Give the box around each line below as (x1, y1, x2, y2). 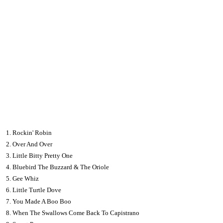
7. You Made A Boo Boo (6, 198, 71, 206)
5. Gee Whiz (6, 175, 39, 183)
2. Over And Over (6, 140, 52, 148)
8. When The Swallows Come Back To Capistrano (6, 209, 139, 217)
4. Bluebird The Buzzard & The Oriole (6, 163, 109, 171)
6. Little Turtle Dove (6, 186, 61, 194)
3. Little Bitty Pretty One (6, 152, 73, 160)
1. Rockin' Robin (6, 129, 52, 137)
